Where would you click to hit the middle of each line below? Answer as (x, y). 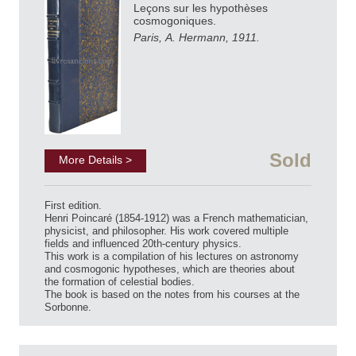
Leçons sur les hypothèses (201, 8)
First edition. (73, 206)
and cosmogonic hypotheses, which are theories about (170, 269)
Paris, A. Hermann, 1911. (197, 38)
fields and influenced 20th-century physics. (143, 244)
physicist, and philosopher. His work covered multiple (166, 231)
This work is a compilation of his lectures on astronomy (172, 257)
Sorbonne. (68, 308)
